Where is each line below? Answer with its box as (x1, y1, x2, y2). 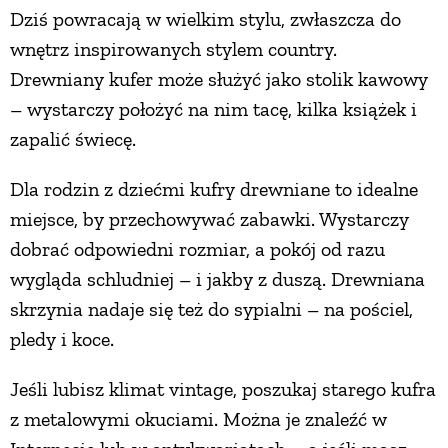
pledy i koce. (10, 326, 114, 351)
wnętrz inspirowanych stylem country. (10, 36, 337, 61)
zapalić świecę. (10, 126, 136, 151)
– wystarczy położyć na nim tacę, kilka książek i (10, 96, 417, 121)
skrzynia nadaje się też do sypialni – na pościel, (10, 296, 413, 321)
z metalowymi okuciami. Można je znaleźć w (10, 406, 387, 431)
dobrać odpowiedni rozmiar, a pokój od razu (10, 236, 385, 261)
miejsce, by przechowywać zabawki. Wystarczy (10, 206, 409, 231)
